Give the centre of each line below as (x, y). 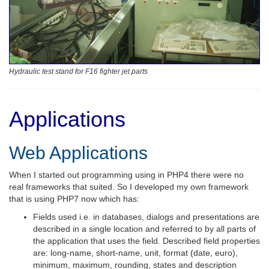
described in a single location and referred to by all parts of (144, 228)
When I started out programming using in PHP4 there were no (126, 174)
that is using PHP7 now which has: (74, 198)
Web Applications (78, 153)
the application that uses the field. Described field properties (147, 240)
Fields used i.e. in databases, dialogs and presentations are (146, 216)
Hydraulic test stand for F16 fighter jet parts (78, 71)
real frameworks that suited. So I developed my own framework (129, 186)
